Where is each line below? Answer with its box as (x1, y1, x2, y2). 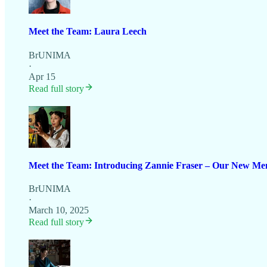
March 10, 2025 (29, 205, 89, 216)
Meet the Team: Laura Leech (29, 26, 147, 37)
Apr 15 (29, 71, 55, 82)
